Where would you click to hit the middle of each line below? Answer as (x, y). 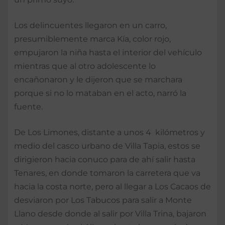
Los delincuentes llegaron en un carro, (90, 25)
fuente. (28, 106)
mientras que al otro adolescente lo (85, 66)
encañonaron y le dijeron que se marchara (98, 79)
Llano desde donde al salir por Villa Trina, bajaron (110, 213)
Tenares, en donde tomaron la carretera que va (107, 173)
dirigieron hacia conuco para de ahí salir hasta (105, 159)
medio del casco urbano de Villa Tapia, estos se (107, 146)
